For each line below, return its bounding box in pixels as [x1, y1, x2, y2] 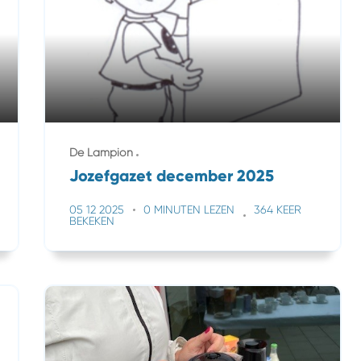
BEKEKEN [69, 214, 114, 227]
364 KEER [254, 203, 301, 216]
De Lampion [69, 146, 133, 159]
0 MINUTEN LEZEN [143, 203, 234, 216]
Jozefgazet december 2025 [69, 166, 274, 185]
